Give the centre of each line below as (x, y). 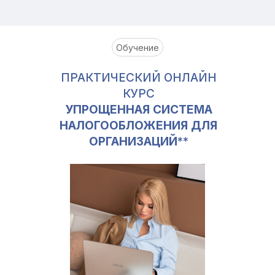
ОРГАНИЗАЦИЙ (133, 141)
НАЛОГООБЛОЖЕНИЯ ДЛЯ (138, 126)
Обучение (137, 47)
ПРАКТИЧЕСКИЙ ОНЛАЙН (138, 78)
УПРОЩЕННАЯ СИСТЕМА (138, 110)
